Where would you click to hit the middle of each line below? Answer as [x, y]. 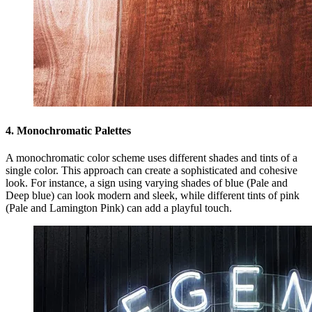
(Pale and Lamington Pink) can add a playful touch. [119, 208]
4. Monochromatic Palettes [68, 130]
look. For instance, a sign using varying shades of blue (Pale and [147, 182]
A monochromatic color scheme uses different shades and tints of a [151, 157]
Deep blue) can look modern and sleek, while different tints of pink [153, 195]
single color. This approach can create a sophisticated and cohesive [151, 170]
